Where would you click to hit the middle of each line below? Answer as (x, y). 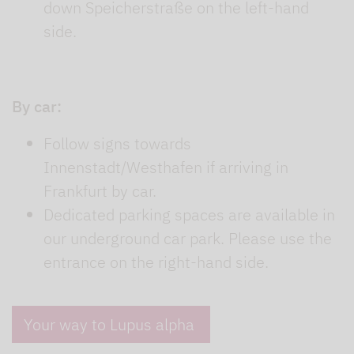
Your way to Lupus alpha (111, 325)
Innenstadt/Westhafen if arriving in (166, 168)
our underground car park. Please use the (188, 239)
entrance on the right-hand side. (156, 262)
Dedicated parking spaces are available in (189, 215)
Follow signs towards (117, 144)
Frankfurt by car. (100, 191)
